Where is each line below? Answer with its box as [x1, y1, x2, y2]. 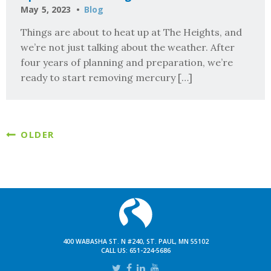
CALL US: [100, 246, 129, 255]
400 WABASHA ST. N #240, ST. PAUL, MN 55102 [62, 237, 209, 246]
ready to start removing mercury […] [21, 71, 192, 84]
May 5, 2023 [21, 3, 71, 15]
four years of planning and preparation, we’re [21, 56, 233, 69]
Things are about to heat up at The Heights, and [21, 26, 242, 39]
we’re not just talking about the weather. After [21, 41, 235, 54]
